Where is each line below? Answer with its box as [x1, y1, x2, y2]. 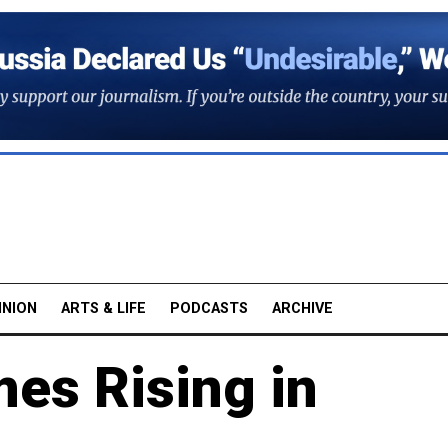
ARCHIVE [272, 299, 333, 317]
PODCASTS [170, 299, 248, 317]
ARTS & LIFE [61, 299, 146, 317]
